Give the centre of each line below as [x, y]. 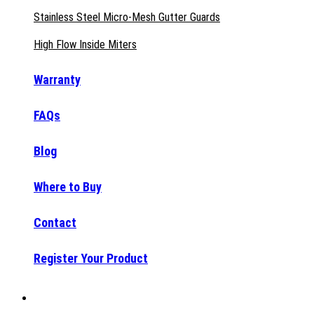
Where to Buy [68, 187]
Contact [55, 223]
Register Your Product [91, 259]
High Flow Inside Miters [85, 45]
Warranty [57, 80]
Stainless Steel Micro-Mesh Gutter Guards [127, 18]
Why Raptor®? [81, 296]
